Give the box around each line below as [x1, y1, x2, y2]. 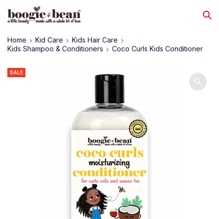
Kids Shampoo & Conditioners [7, 44, 103, 53]
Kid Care [35, 36, 63, 44]
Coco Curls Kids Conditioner [112, 44, 203, 53]
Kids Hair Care [72, 36, 118, 44]
